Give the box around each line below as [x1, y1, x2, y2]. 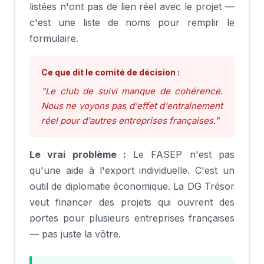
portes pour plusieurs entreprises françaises [29, 212, 235, 224]
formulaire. [29, 32, 78, 44]
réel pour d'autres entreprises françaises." [41, 115, 219, 126]
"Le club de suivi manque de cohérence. [41, 85, 223, 97]
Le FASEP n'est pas [126, 148, 235, 160]
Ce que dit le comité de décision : [41, 67, 180, 77]
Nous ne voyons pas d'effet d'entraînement [41, 100, 223, 111]
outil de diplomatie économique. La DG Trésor [29, 180, 235, 192]
